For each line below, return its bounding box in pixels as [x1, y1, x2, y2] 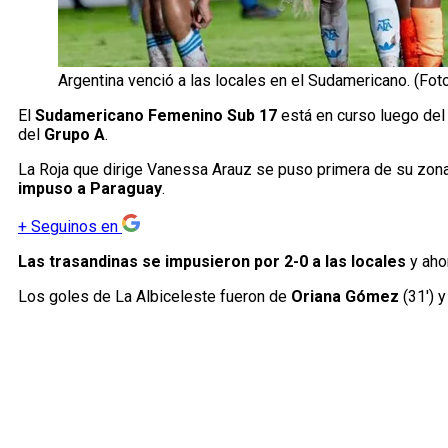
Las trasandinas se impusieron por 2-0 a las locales [18, 252, 406, 272]
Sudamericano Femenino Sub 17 [35, 106, 277, 126]
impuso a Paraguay [18, 179, 162, 199]
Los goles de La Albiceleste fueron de [18, 287, 291, 307]
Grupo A [44, 125, 105, 145]
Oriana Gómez [291, 287, 399, 307]
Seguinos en [31, 217, 118, 237]
